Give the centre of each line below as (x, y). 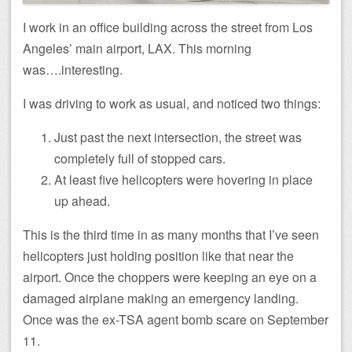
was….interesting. (73, 69)
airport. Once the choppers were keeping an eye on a (170, 277)
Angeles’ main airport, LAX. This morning (137, 48)
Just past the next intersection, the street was (178, 137)
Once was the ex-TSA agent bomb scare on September (176, 319)
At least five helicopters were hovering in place (183, 179)
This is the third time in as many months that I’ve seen (171, 234)
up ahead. (82, 200)
